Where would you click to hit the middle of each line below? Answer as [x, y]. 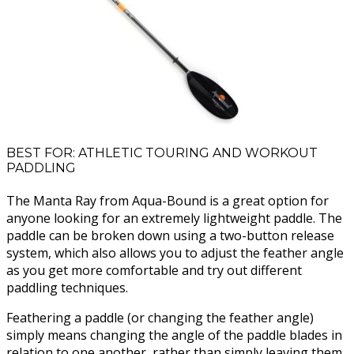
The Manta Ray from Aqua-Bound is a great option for [168, 201]
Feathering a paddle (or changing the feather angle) [160, 318]
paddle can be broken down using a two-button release [170, 236]
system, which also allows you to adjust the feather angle [175, 253]
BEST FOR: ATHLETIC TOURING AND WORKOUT [162, 153]
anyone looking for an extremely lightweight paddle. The [174, 218]
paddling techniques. [67, 288]
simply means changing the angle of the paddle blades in [174, 335]
